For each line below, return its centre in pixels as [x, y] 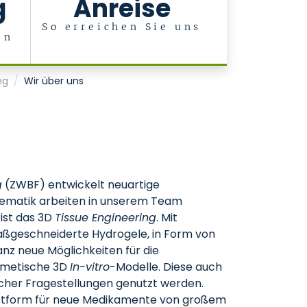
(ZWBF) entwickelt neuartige [81, 185]
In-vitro [90, 267]
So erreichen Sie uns [122, 27]
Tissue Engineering [106, 218]
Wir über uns [53, 81]
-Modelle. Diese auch [166, 267]
